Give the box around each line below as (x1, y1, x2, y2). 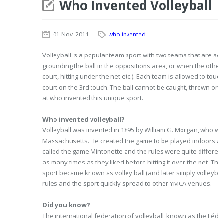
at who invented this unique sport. (42, 93, 143, 102)
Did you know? (42, 200, 90, 209)
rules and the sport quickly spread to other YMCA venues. (42, 179, 212, 188)
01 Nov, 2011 (53, 30, 89, 38)
